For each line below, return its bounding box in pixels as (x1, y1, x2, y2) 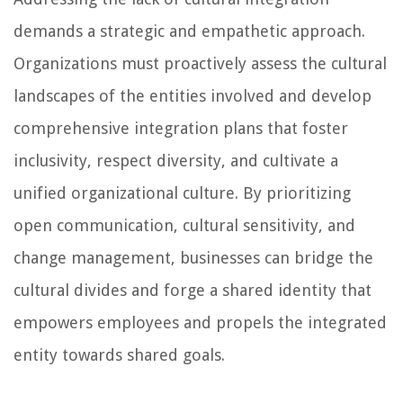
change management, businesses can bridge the (13, 248, 373, 268)
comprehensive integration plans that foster (13, 119, 348, 139)
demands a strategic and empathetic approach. (13, 22, 365, 41)
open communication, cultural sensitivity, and (13, 216, 355, 236)
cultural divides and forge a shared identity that (13, 281, 372, 300)
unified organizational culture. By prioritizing (13, 184, 351, 203)
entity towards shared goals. (13, 345, 225, 365)
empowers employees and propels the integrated (13, 313, 387, 333)
